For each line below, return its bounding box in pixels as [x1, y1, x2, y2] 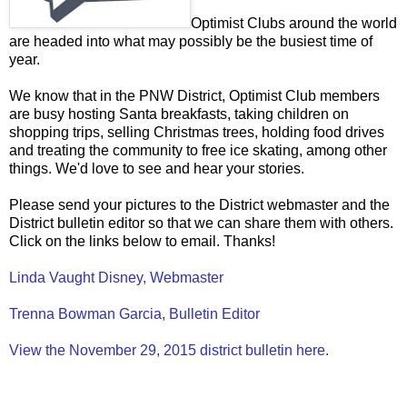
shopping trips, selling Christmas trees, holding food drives [9, 124, 384, 141]
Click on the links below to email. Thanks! [9, 233, 275, 250]
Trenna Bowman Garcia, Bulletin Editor [9, 306, 260, 323]
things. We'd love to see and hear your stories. [9, 161, 304, 177]
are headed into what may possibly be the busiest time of [9, 34, 372, 50]
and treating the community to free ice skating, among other [9, 143, 387, 159]
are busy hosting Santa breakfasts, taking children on [9, 106, 349, 123]
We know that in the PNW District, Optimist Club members [9, 88, 380, 104]
